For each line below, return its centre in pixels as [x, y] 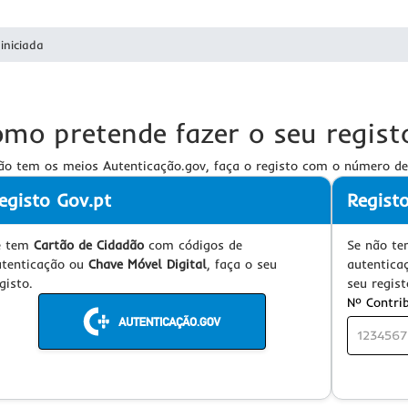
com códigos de [193, 245]
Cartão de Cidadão [89, 245]
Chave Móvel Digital [148, 264]
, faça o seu [242, 264]
